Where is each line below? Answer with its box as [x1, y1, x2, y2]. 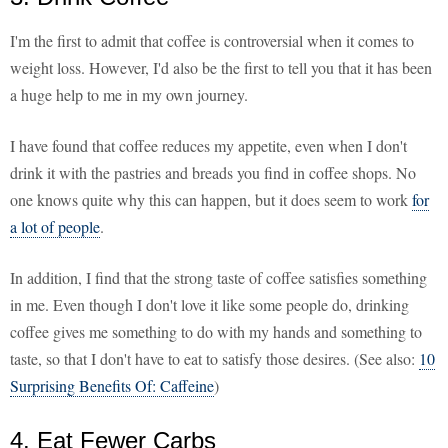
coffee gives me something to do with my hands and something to [10, 321, 422, 343]
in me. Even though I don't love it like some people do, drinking [10, 294, 409, 316]
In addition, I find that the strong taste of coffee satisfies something [10, 267, 427, 289]
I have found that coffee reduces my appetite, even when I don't [10, 135, 407, 157]
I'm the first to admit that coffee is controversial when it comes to [10, 30, 414, 52]
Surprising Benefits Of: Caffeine [10, 375, 214, 397]
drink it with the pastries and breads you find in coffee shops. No [10, 162, 416, 184]
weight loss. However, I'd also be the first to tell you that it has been [10, 57, 432, 79]
